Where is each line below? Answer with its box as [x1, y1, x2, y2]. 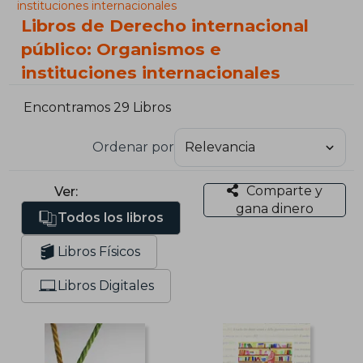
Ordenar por [92, 139, 174, 155]
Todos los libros [58, 209, 164, 225]
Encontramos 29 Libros [23, 100, 172, 116]
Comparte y [246, 182, 322, 199]
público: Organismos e [21, 39, 222, 59]
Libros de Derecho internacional [21, 15, 310, 36]
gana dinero [235, 200, 314, 216]
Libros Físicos [58, 243, 141, 259]
